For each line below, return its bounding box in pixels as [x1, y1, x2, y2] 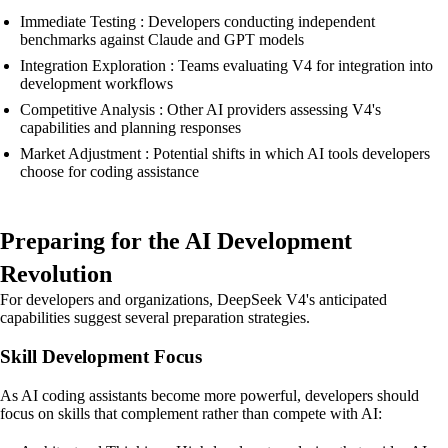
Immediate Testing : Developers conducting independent [20, 13, 375, 31]
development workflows [20, 75, 173, 93]
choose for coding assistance [20, 163, 199, 181]
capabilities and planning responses [20, 119, 241, 137]
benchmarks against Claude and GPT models [20, 31, 304, 49]
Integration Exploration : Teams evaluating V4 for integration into [20, 57, 433, 75]
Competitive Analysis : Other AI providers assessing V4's [20, 101, 381, 119]
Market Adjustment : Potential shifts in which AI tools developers [20, 145, 430, 163]
